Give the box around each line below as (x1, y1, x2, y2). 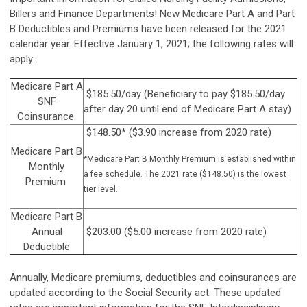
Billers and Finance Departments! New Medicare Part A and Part (10, 7, 295, 20)
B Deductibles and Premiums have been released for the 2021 (10, 22, 286, 35)
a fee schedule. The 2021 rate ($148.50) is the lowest (84, 169, 286, 179)
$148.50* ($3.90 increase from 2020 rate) (84, 125, 271, 138)
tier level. (84, 184, 118, 194)
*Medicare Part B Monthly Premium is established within (84, 153, 296, 164)
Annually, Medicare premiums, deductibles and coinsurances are (10, 271, 297, 284)
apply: (10, 52, 35, 65)
